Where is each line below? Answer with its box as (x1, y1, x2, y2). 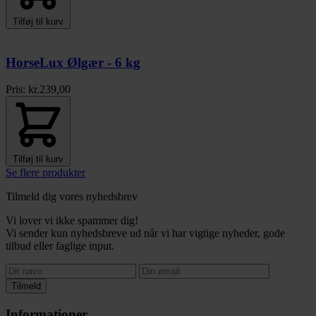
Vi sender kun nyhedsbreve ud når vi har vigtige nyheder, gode (6, 227, 285, 240)
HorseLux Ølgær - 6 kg (6, 54, 140, 70)
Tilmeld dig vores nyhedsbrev (6, 190, 138, 203)
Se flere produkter (6, 166, 85, 179)
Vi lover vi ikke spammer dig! (6, 214, 138, 227)
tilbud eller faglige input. (6, 240, 114, 253)
